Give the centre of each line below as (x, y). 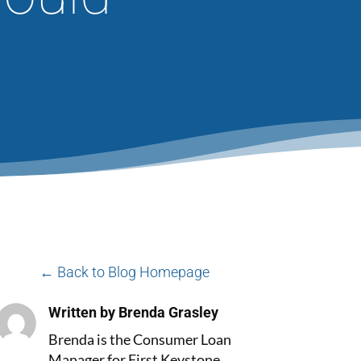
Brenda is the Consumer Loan (140, 339)
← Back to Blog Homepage (124, 272)
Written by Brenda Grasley (134, 312)
